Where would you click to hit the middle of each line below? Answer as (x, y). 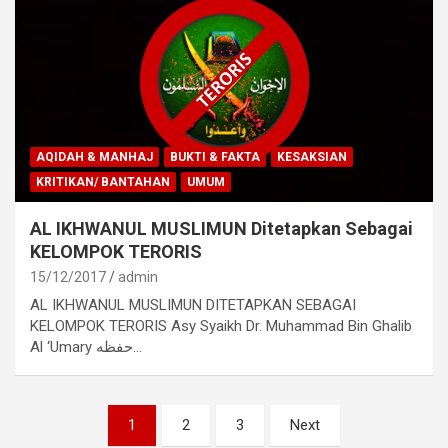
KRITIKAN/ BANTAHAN (103, 182)
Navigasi (63, 420)
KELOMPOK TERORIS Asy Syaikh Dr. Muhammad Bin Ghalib (221, 326)
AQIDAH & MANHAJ (94, 157)
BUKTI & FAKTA (215, 157)
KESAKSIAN (312, 157)
